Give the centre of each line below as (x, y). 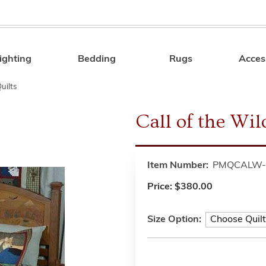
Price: (161, 187)
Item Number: (178, 166)
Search (199, 61)
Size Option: (174, 220)
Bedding (97, 59)
